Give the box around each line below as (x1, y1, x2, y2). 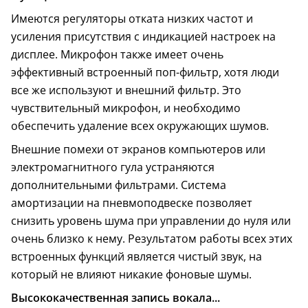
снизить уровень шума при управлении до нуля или (11, 213, 291, 229)
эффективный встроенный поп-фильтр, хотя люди (11, 65, 279, 80)
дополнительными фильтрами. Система (11, 177, 226, 193)
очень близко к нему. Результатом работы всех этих (11, 231, 292, 247)
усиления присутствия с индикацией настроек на (11, 29, 276, 45)
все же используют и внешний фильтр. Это (11, 82, 241, 98)
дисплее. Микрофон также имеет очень (11, 47, 223, 63)
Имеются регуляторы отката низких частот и (11, 11, 253, 27)
